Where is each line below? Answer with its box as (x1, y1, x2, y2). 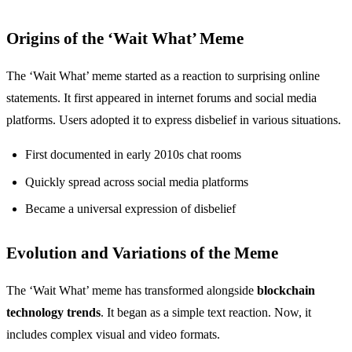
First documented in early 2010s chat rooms (25, 148, 241, 162)
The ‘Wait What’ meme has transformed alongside (6, 284, 257, 298)
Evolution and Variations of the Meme (6, 244, 278, 262)
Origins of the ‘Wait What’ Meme (6, 29, 244, 48)
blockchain (257, 284, 315, 298)
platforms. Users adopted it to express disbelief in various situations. (6, 113, 341, 127)
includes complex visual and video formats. (6, 328, 220, 342)
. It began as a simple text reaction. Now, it (101, 306, 311, 320)
